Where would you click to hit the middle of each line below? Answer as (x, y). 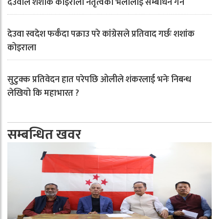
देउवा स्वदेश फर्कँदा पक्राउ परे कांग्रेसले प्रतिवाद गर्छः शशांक (101, 34)
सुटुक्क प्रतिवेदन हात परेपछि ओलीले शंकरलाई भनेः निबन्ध (99, 80)
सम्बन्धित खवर (44, 135)
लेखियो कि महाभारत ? (43, 93)
